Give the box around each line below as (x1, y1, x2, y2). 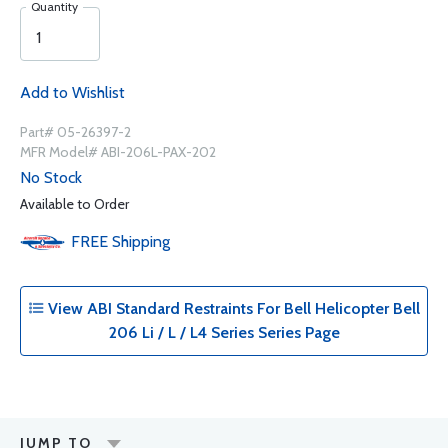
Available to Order (20, 195, 129, 213)
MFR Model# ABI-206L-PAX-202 (20, 143, 216, 161)
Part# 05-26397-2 (20, 123, 131, 141)
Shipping (112, 232, 170, 251)
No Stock (20, 168, 82, 187)
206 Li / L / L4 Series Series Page (108, 323, 340, 342)
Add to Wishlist (20, 83, 125, 102)
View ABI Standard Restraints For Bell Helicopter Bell (44, 299, 420, 318)
